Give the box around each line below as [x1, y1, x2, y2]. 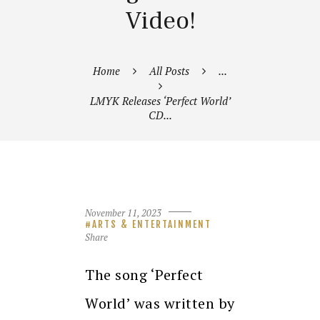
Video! [124, 4, 196, 37]
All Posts [149, 63, 189, 78]
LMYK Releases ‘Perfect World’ [89, 93, 231, 108]
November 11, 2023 [85, 206, 161, 219]
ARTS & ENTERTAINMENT [92, 218, 211, 230]
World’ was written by [85, 294, 235, 314]
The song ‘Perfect [85, 265, 204, 285]
